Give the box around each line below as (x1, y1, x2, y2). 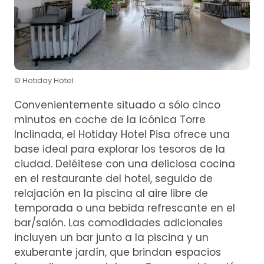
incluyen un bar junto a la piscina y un (14, 230, 209, 245)
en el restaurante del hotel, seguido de (14, 171, 213, 186)
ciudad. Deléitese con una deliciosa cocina (14, 156, 235, 171)
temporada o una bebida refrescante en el (14, 200, 235, 215)
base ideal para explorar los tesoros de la (14, 141, 225, 156)
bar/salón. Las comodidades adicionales (14, 215, 223, 230)
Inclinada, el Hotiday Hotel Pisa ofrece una (14, 127, 230, 141)
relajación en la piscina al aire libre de (14, 186, 208, 200)
